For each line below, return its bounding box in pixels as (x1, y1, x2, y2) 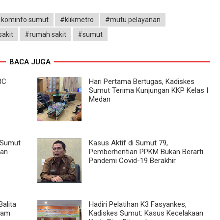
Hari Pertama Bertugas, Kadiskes (88, 77, 194, 86)
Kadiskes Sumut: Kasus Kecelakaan (88, 208, 203, 218)
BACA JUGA (9, 57, 51, 66)
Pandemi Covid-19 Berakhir (88, 156, 176, 165)
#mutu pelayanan (105, 15, 161, 24)
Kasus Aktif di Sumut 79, (88, 138, 168, 147)
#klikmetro (60, 15, 94, 24)
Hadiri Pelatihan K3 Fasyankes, (88, 199, 187, 209)
